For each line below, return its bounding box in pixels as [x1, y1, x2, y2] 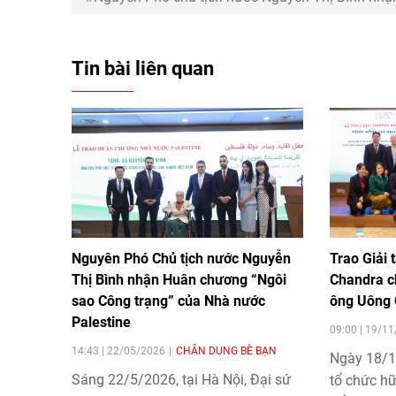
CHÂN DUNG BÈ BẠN [176, 345, 277, 358]
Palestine [72, 314, 131, 331]
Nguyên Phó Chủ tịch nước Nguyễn [72, 250, 291, 268]
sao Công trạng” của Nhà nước [72, 293, 265, 310]
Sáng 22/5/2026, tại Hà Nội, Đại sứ [72, 371, 291, 389]
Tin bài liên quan [72, 57, 214, 80]
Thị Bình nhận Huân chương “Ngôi [72, 271, 286, 289]
